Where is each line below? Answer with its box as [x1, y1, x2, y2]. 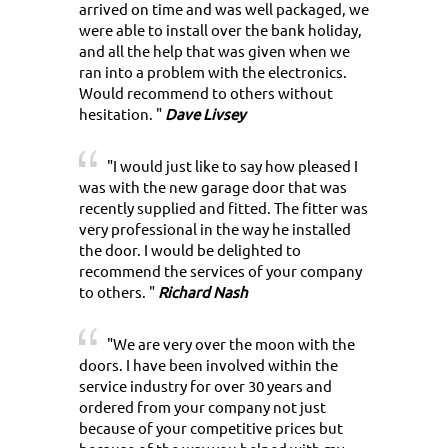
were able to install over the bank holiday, [79, 20, 362, 40]
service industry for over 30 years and [79, 376, 332, 396]
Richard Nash [155, 282, 248, 302]
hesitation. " [79, 104, 162, 124]
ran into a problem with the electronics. [79, 62, 347, 82]
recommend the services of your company [79, 261, 362, 281]
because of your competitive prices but [79, 418, 343, 438]
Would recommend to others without [79, 83, 333, 103]
